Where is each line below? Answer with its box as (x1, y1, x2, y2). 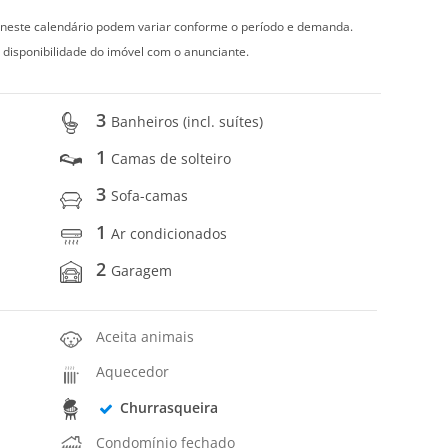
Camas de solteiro (111, 149, 232, 169)
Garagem (111, 260, 173, 280)
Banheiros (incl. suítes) (111, 111, 264, 131)
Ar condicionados (111, 223, 228, 243)
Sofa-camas (111, 186, 189, 206)
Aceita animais (96, 327, 195, 347)
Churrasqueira (119, 397, 218, 417)
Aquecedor (96, 362, 170, 382)
